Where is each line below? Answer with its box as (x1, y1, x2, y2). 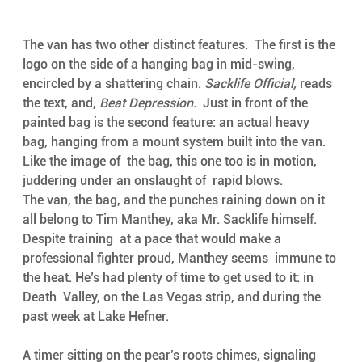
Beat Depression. (99, 95, 196, 112)
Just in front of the (196, 95, 311, 112)
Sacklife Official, (204, 76, 300, 92)
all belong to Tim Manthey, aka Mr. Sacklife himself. (22, 212, 320, 228)
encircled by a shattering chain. (22, 76, 204, 92)
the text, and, (22, 95, 99, 112)
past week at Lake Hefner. (22, 309, 175, 325)
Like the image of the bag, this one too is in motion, (22, 154, 320, 170)
